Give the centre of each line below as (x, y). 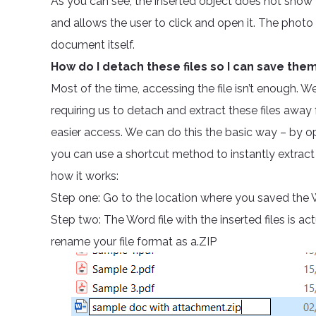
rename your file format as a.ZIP (134, 242)
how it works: (85, 176)
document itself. (93, 45)
